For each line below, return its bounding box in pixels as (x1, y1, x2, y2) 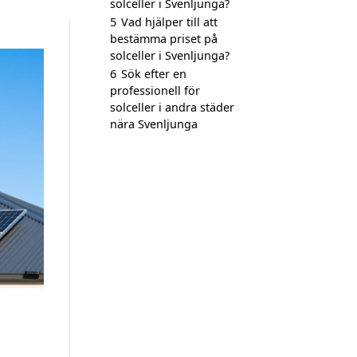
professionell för (110, 83, 200, 98)
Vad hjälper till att (121, 14, 218, 29)
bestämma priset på (110, 31, 218, 46)
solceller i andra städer (110, 100, 234, 115)
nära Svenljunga (110, 116, 198, 131)
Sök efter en (121, 66, 186, 81)
